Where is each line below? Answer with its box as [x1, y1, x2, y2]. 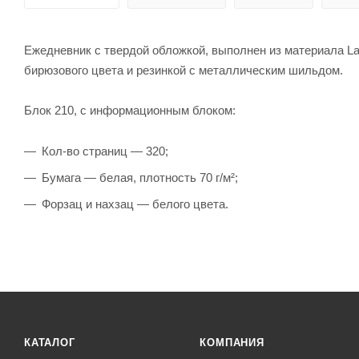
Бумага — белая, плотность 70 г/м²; [42, 170, 238, 184]
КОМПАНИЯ [200, 337, 264, 349]
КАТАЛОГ [24, 337, 75, 349]
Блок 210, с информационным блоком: [24, 103, 242, 117]
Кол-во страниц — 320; [42, 143, 168, 158]
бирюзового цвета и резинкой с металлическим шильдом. [24, 63, 343, 77]
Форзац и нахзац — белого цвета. [42, 196, 228, 211]
